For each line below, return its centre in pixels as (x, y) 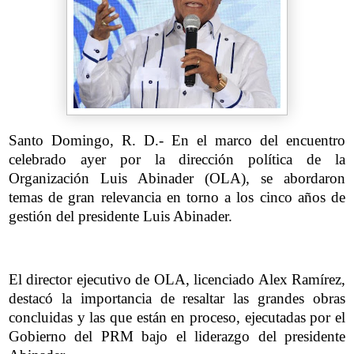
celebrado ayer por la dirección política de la (177, 160)
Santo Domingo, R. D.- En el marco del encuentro (177, 141)
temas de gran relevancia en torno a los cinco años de (177, 198)
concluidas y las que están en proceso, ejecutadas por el (177, 317)
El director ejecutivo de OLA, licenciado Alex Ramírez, (177, 279)
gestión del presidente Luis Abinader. (121, 217)
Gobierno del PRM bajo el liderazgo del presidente (177, 336)
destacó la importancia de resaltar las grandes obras (177, 298)
